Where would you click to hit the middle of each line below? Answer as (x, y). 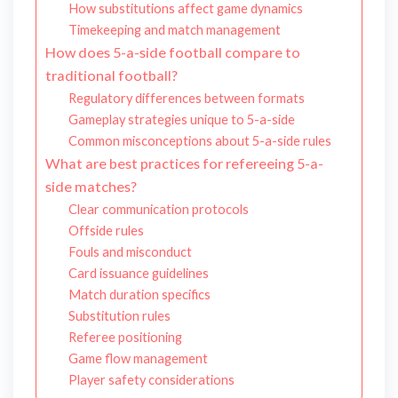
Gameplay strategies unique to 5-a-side (181, 120)
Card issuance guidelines (138, 274)
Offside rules (106, 231)
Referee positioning (125, 338)
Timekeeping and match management (174, 30)
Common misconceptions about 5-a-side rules (199, 141)
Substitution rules (119, 316)
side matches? (91, 187)
